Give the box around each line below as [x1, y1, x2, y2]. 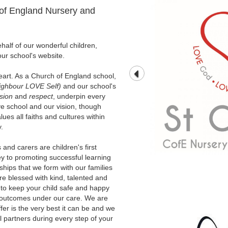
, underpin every [52, 92, 105, 100]
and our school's [63, 82, 116, 90]
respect [28, 92, 53, 100]
